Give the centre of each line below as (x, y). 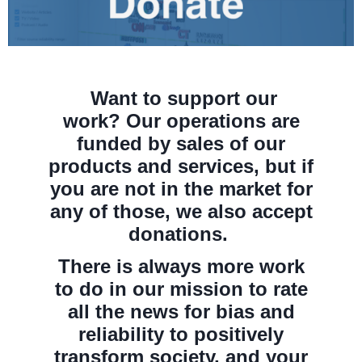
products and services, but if (181, 166)
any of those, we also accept (181, 212)
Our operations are (213, 121)
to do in (90, 289)
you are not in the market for (181, 189)
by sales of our (214, 144)
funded (109, 144)
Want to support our (181, 99)
